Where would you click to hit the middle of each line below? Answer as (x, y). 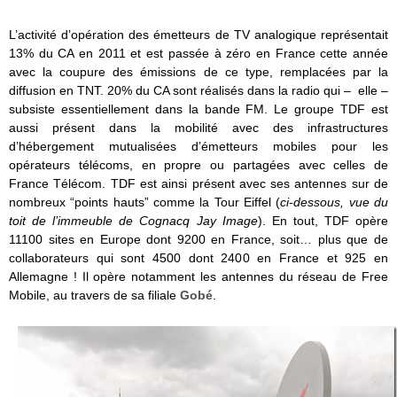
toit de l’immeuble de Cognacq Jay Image (133, 221)
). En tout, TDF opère (323, 221)
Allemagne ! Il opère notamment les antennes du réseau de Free (198, 277)
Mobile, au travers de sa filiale (94, 296)
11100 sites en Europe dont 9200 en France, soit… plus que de (198, 240)
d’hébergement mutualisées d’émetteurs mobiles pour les (198, 147)
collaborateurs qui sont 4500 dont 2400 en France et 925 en (198, 258)
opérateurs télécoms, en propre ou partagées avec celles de (198, 165)
